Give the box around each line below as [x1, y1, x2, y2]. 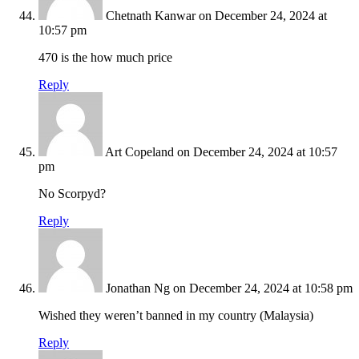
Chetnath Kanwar [106, 9, 196, 23]
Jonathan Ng [106, 281, 170, 296]
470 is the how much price [38, 50, 172, 65]
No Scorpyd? [38, 187, 106, 201]
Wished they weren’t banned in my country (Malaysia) [38, 309, 313, 323]
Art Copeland [105, 145, 174, 159]
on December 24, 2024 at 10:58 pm [173, 281, 353, 296]
